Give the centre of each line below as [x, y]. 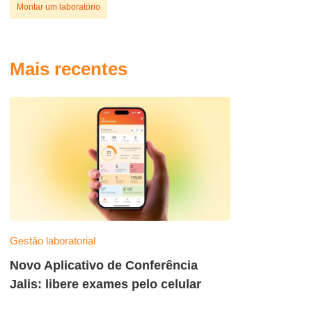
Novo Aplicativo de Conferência [104, 265]
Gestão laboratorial [53, 241]
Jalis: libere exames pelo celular [106, 284]
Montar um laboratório [58, 7]
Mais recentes [69, 69]
